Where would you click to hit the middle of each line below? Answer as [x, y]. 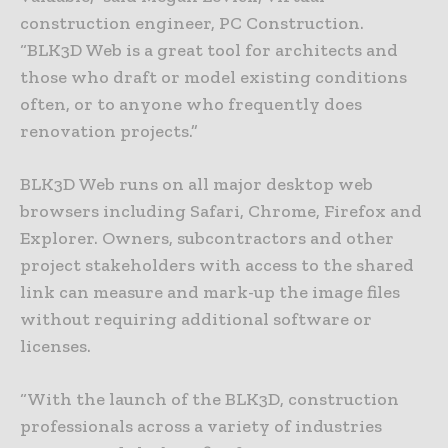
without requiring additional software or [196, 318]
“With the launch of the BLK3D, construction [209, 398]
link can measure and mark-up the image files [210, 291]
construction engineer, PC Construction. [192, 22]
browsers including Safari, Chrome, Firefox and [221, 210]
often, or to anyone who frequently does [191, 103]
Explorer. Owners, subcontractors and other [207, 237]
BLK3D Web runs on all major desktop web [196, 183]
